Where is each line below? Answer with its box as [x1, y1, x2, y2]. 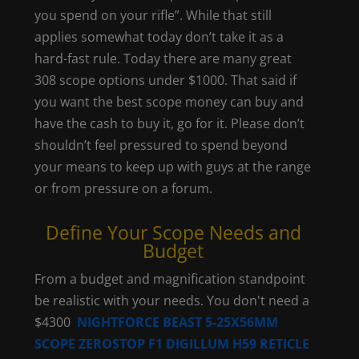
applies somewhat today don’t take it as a [34, 28, 284, 46]
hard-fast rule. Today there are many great [34, 50, 292, 67]
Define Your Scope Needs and [45, 220, 301, 245]
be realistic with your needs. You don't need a [34, 292, 310, 309]
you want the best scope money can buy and [34, 93, 305, 111]
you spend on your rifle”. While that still [34, 6, 272, 24]
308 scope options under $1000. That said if [34, 71, 297, 89]
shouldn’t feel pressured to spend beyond [34, 136, 288, 154]
